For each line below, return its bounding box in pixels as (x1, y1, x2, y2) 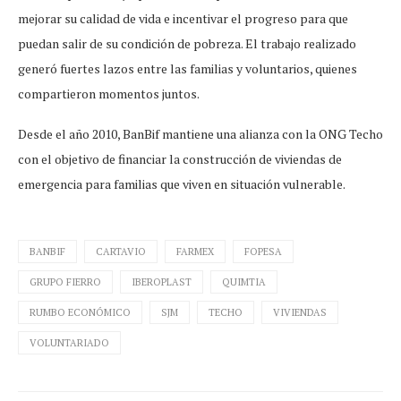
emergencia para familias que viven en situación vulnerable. (18, 175, 346, 192)
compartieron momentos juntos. (18, 84, 200, 102)
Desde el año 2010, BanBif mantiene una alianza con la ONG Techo (18, 124, 383, 142)
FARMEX (176, 244, 214, 258)
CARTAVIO (96, 244, 146, 258)
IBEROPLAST (132, 275, 192, 288)
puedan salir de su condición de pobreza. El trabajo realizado (18, 34, 356, 52)
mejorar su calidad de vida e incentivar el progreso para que (18, 9, 348, 27)
